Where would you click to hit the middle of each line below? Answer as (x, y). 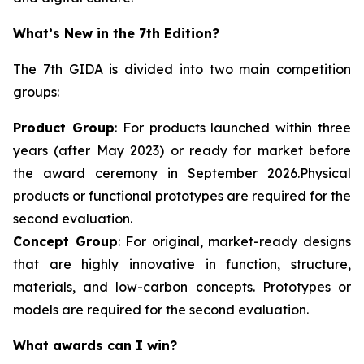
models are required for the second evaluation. (161, 309)
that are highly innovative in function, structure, (182, 264)
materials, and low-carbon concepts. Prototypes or (182, 286)
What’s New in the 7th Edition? (116, 33)
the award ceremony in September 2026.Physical (182, 173)
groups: (36, 91)
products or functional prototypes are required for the (182, 195)
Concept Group (65, 241)
